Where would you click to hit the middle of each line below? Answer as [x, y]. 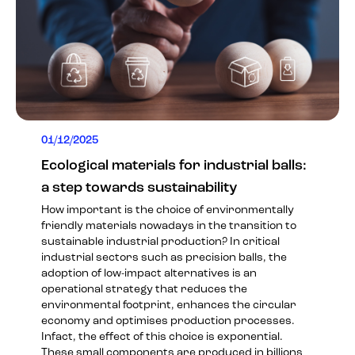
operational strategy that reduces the [144, 289]
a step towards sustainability [139, 188]
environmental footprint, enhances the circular [169, 305]
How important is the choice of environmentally [168, 210]
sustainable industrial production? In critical [160, 242]
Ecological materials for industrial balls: [174, 166]
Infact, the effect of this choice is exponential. [162, 337]
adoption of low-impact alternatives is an [149, 273]
